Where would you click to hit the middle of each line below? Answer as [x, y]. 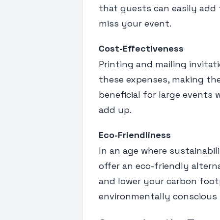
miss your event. [135, 23]
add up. [115, 110]
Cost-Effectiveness [141, 48]
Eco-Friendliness [135, 135]
